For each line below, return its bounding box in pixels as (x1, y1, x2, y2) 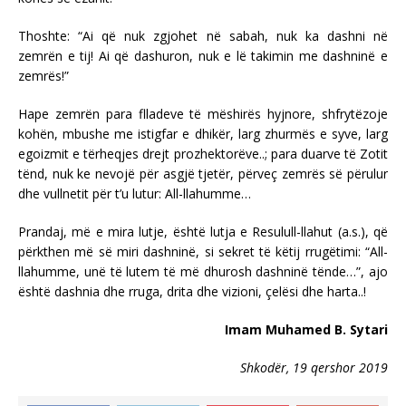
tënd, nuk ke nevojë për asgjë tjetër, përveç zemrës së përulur (18, 164, 388, 182)
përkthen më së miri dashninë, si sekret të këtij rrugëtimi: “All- (18, 242, 388, 260)
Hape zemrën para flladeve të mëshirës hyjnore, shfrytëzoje (18, 104, 388, 122)
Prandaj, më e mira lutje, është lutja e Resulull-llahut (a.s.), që (18, 222, 388, 240)
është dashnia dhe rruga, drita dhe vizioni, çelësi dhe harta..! (18, 282, 366, 300)
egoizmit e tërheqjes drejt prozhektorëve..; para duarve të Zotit (18, 144, 388, 162)
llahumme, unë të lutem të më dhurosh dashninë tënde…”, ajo (18, 262, 388, 280)
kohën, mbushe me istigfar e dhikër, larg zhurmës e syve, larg (18, 124, 388, 142)
